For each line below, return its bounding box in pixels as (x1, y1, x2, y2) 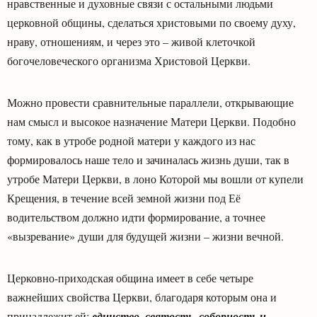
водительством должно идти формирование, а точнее (7, 209, 265, 224)
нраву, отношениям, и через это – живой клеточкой (7, 33, 255, 49)
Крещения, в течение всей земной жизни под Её (7, 190, 241, 205)
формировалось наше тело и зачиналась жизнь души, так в (7, 151, 289, 167)
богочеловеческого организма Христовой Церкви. (7, 52, 250, 68)
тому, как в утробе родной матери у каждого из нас (7, 132, 255, 148)
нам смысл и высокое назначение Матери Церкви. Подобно (7, 113, 296, 129)
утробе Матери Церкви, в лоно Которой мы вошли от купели (7, 171, 304, 186)
